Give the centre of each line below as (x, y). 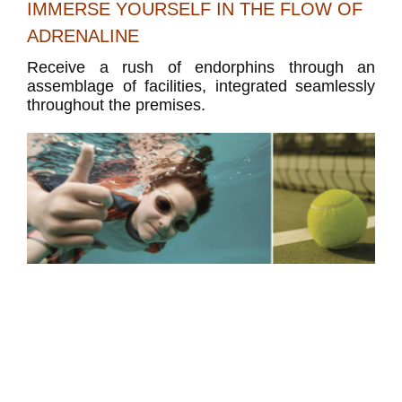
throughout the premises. (116, 105)
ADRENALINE (83, 36)
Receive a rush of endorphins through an (201, 68)
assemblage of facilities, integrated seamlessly (201, 87)
